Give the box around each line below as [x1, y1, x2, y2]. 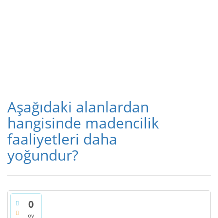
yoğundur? [7, 145, 78, 165]
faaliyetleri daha [7, 129, 117, 149]
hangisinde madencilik [7, 113, 159, 133]
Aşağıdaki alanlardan [7, 97, 149, 117]
